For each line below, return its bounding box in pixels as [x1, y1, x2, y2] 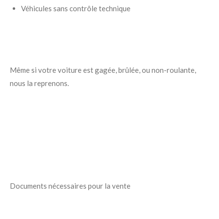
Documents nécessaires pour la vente [10, 181, 131, 191]
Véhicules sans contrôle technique [21, 4, 131, 13]
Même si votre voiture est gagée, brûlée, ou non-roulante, [10, 66, 196, 75]
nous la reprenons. [10, 79, 69, 88]
